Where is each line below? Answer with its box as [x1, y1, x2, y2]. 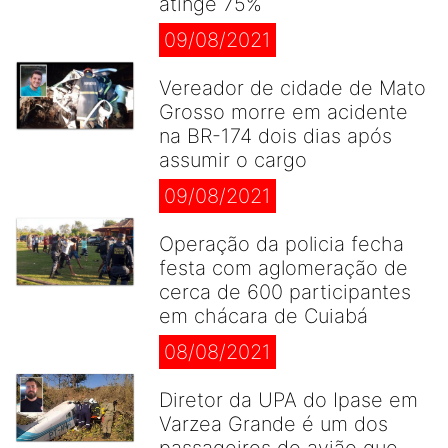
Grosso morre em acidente [159, 100, 408, 124]
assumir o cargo [159, 148, 307, 172]
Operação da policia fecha [159, 232, 404, 256]
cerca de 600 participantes [159, 280, 411, 304]
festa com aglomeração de [159, 256, 408, 280]
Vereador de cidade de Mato [159, 76, 426, 100]
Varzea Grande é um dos [159, 412, 388, 436]
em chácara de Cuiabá [159, 304, 368, 328]
